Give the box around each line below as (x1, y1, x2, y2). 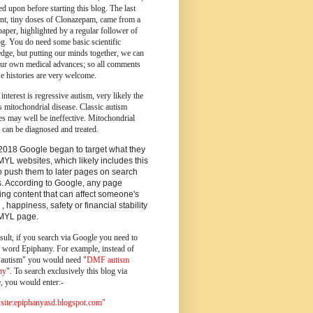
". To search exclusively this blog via (6, 265, 127, 276)
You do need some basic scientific (9, 36, 121, 47)
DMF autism (87, 254, 129, 265)
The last (110, 3, 136, 13)
